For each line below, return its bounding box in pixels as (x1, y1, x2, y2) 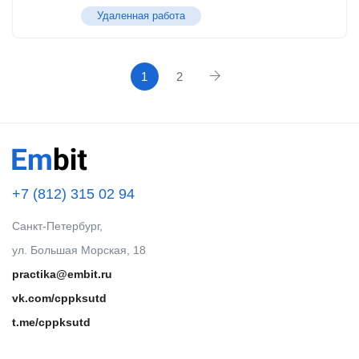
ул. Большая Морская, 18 (12, 244, 146, 256)
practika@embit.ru (12, 268, 112, 280)
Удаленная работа (97, 10, 185, 22)
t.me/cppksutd (12, 316, 91, 329)
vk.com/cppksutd (12, 292, 107, 305)
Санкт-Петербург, (12, 220, 103, 232)
